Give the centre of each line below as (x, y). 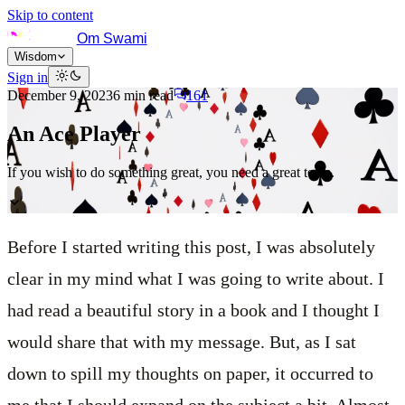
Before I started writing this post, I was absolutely (191, 246)
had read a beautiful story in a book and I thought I (193, 310)
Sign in (28, 77)
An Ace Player (74, 133)
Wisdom (36, 57)
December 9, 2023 (60, 95)
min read (147, 95)
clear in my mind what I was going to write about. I (196, 278)
